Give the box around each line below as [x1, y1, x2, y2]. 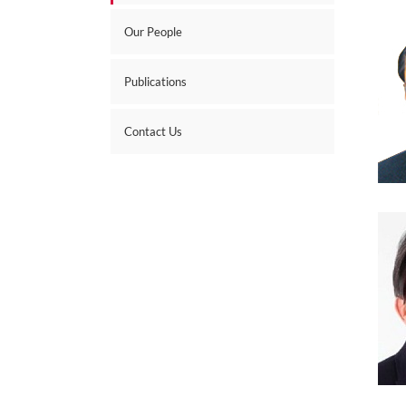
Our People [124, 24, 182, 39]
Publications [124, 74, 187, 89]
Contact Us [124, 124, 182, 139]
